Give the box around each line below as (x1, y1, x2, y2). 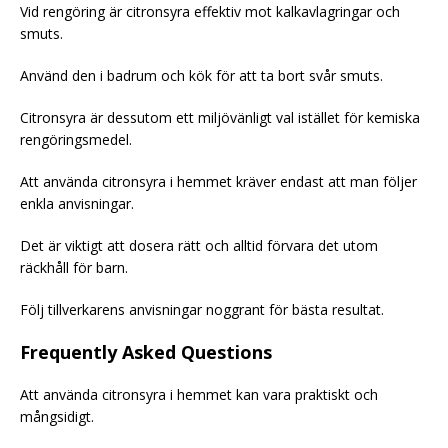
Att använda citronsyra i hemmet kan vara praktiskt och (20, 384, 378, 404)
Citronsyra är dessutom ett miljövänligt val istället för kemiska (20, 107, 420, 127)
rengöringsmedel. (20, 129, 132, 149)
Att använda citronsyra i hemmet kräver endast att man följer (20, 171, 417, 191)
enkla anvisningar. (20, 193, 134, 213)
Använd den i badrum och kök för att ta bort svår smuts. (20, 65, 383, 85)
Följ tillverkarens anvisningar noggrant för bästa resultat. (20, 299, 384, 319)
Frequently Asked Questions (20, 339, 272, 364)
